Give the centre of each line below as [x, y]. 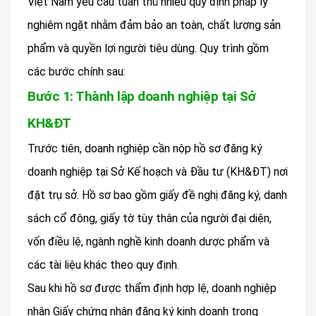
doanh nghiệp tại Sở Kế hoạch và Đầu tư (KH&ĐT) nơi [158, 171]
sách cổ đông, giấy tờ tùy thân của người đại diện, [150, 218]
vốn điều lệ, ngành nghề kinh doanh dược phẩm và [148, 241]
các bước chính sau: [77, 71]
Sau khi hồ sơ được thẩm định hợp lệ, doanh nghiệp [152, 288]
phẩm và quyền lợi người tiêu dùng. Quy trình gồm [148, 48]
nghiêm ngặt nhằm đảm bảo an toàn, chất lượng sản [154, 25]
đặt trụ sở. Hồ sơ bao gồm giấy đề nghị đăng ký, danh [157, 195]
